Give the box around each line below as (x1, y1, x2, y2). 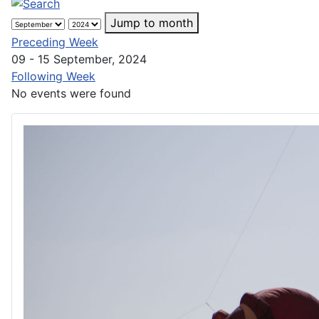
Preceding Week (11, 34, 98, 49)
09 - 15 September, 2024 (11, 51, 147, 66)
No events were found (11, 85, 131, 100)
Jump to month (110, 15, 193, 30)
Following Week (11, 68, 95, 83)
